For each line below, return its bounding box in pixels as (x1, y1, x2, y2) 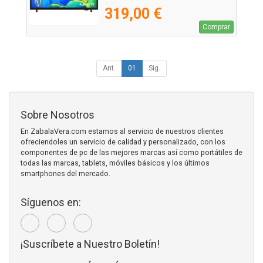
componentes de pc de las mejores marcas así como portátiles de (21, 148, 242, 157)
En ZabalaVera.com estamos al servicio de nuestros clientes (21, 127, 224, 136)
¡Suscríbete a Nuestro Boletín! (21, 238, 160, 251)
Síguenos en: (21, 196, 81, 209)
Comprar (203, 23, 230, 32)
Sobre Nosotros (21, 109, 95, 122)
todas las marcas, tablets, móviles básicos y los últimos (21, 159, 210, 168)
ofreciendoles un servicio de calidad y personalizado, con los (21, 137, 225, 147)
